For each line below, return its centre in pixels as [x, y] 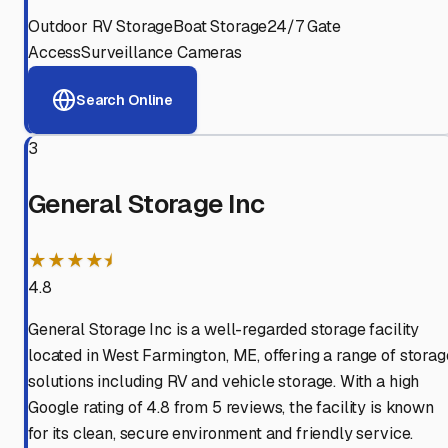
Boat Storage [220, 27]
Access [55, 53]
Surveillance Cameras [161, 53]
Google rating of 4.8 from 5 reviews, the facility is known [231, 408]
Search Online [125, 99]
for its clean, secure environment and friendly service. [221, 434]
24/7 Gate [304, 27]
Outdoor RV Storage [101, 27]
